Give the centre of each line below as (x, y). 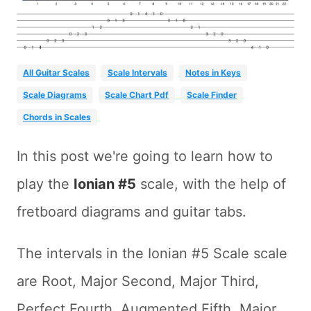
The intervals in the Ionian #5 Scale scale (152, 254)
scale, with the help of (211, 184)
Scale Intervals (137, 73)
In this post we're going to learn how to (145, 157)
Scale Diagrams (55, 95)
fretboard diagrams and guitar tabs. (132, 212)
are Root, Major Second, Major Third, (138, 281)
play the (45, 184)
